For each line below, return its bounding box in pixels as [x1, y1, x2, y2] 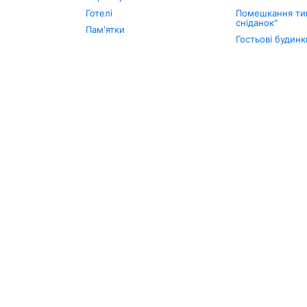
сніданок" [235, 17, 278, 28]
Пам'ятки [86, 24, 125, 35]
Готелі [86, 8, 112, 19]
